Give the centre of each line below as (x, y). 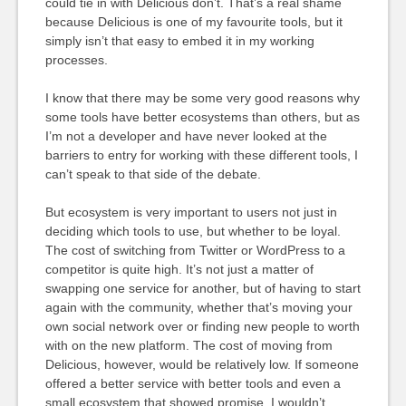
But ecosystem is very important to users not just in (191, 212)
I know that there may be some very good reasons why (202, 98)
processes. (76, 60)
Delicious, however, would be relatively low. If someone (202, 364)
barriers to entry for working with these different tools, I (201, 155)
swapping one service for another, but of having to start (203, 288)
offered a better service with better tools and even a (193, 383)
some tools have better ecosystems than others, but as (202, 117)
